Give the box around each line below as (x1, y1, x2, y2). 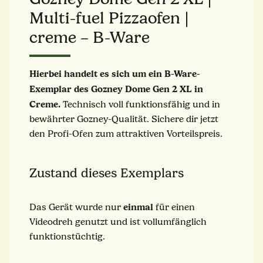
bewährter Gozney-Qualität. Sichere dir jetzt (29, 113, 218, 124)
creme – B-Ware (29, 28, 150, 47)
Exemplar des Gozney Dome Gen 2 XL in (29, 83, 203, 95)
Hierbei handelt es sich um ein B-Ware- (29, 68, 200, 79)
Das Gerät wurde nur (29, 201, 123, 213)
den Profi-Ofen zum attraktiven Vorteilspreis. (29, 128, 222, 139)
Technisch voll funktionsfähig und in (60, 99, 220, 110)
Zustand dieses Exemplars (29, 165, 184, 181)
